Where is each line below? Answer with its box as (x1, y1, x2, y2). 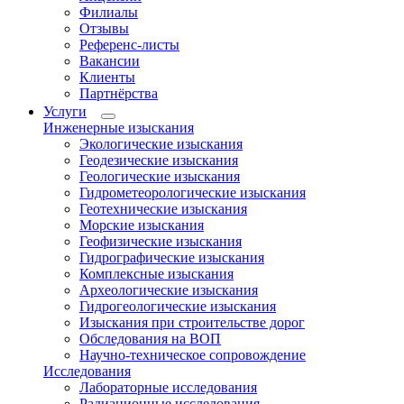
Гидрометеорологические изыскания (79, 185, 306, 200)
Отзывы (79, 21, 129, 36)
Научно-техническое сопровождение (79, 347, 306, 363)
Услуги (43, 104, 87, 119)
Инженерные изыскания (43, 120, 194, 135)
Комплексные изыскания (79, 266, 234, 281)
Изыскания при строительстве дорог (79, 315, 305, 330)
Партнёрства (79, 86, 158, 101)
